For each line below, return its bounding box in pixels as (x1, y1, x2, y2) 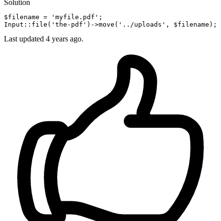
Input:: (4, 21, 32, 29)
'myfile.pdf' (51, 13, 99, 21)
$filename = (4, 13, 51, 21)
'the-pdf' (51, 21, 87, 29)
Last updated (4, 35, 46, 43)
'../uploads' (118, 21, 166, 29)
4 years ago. (46, 35, 83, 43)
